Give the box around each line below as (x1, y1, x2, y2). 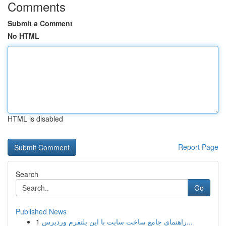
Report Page (178, 142, 218, 152)
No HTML (8, 31, 39, 41)
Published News (16, 206, 67, 216)
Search (16, 169, 38, 179)
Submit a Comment (8, 18, 73, 28)
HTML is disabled (8, 114, 63, 124)
